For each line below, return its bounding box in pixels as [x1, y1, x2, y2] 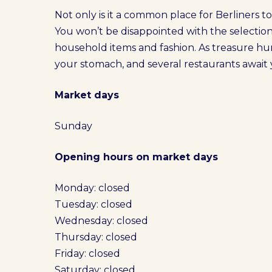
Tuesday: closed [55, 199, 133, 210]
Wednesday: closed [55, 215, 149, 226]
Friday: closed [55, 248, 121, 259]
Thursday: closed [55, 231, 138, 243]
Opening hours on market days [55, 151, 219, 163]
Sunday [55, 120, 93, 132]
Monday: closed [55, 182, 131, 194]
